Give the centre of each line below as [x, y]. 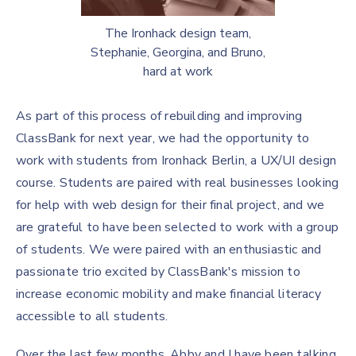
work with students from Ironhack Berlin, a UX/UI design [176, 161]
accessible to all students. [92, 316]
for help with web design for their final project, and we [170, 205]
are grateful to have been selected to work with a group [178, 227]
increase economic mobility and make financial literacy [168, 294]
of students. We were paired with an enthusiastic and [169, 250]
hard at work [178, 72]
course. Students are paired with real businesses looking [178, 183]
